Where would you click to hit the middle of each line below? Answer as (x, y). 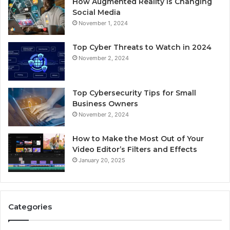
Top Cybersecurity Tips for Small (134, 93)
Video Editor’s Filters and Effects (135, 150)
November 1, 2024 (103, 23)
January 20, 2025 (102, 160)
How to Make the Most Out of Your (138, 139)
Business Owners (105, 104)
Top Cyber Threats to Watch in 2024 (142, 47)
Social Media (97, 13)
